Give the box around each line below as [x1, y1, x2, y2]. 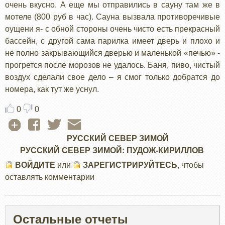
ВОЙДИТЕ [15, 161, 55, 170]
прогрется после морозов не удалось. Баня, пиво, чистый [5, 60, 220, 69]
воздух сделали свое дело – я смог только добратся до [5, 72, 220, 81]
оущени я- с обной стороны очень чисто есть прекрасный [5, 24, 220, 33]
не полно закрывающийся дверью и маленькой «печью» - [5, 48, 220, 57]
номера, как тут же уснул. [5, 84, 101, 93]
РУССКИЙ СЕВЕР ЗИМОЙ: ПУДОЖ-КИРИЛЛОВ [20, 146, 204, 155]
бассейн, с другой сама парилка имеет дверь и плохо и [5, 36, 220, 45]
